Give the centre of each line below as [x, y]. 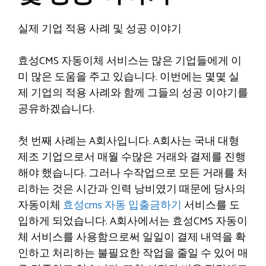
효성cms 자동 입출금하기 [122, 205]
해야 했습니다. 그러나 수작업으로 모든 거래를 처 [133, 173]
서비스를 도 [211, 205]
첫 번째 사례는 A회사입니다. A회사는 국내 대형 [129, 141]
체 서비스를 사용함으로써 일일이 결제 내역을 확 [132, 237]
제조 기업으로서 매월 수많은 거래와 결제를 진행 [132, 157]
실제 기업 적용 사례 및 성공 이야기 [100, 29]
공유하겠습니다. [56, 109]
